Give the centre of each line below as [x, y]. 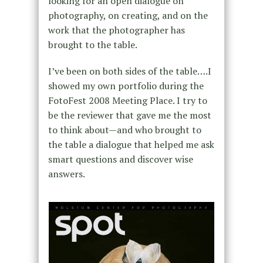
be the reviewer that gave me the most [129, 115]
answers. [66, 174]
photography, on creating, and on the [128, 16]
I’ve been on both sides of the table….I [129, 71]
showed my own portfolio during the [126, 86]
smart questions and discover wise [120, 159]
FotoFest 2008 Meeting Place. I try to [127, 101]
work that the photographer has [116, 30]
